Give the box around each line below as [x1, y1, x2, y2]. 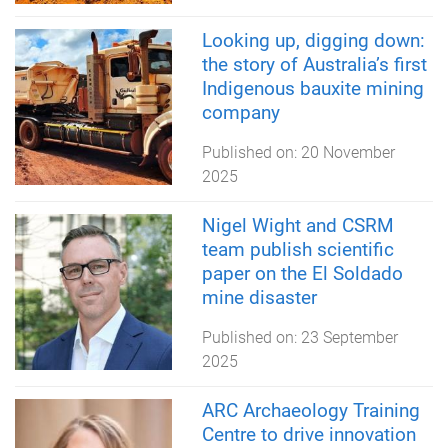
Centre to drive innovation [201, 422, 416, 446]
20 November [300, 142, 395, 162]
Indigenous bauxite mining [201, 76, 424, 100]
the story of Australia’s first [201, 52, 427, 76]
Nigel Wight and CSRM [201, 213, 394, 237]
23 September [300, 327, 398, 347]
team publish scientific [201, 237, 394, 261]
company [201, 100, 280, 124]
